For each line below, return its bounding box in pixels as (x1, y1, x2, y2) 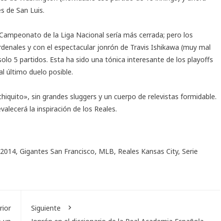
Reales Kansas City (118, 146, 178, 156)
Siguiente (31, 203, 61, 213)
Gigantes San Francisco (20, 146, 95, 156)
